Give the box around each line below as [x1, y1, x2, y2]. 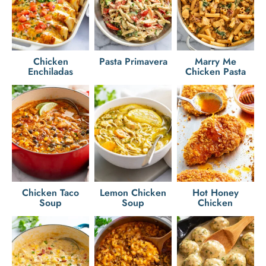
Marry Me [194, 54, 236, 68]
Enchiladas [28, 64, 74, 78]
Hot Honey [192, 185, 239, 199]
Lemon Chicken [100, 185, 166, 199]
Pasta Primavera [99, 54, 167, 68]
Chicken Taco [22, 185, 80, 199]
